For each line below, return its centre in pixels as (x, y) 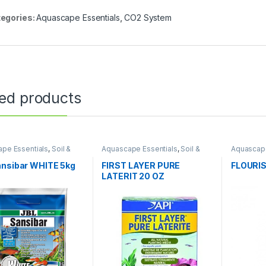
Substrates (121, 156)
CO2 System (148, 18)
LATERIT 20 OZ (133, 176)
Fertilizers (248, 156)
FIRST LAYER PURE (141, 165)
